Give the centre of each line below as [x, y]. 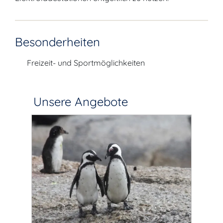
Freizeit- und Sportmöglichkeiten [86, 63]
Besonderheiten [57, 42]
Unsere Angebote [79, 102]
